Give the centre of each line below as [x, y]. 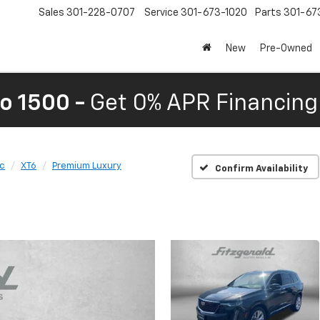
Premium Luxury [87, 166]
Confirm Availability [262, 169]
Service [161, 13]
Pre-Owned [286, 49]
